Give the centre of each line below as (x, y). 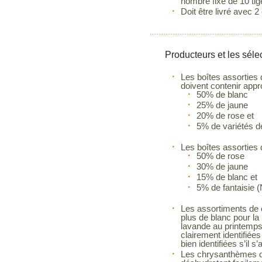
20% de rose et (225, 116)
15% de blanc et (227, 177)
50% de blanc (223, 94)
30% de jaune (223, 166)
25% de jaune (223, 105)
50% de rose (221, 156)
